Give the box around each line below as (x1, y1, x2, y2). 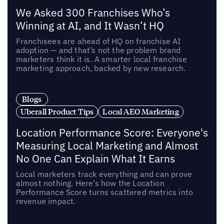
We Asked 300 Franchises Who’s (15, 5, 170, 19)
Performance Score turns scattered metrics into (15, 186, 193, 197)
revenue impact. (15, 195, 76, 206)
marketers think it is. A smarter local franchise (15, 53, 187, 64)
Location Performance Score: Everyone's (15, 125, 208, 139)
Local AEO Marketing (102, 106, 179, 116)
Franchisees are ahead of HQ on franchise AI (15, 35, 181, 46)
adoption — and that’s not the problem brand (15, 44, 181, 55)
